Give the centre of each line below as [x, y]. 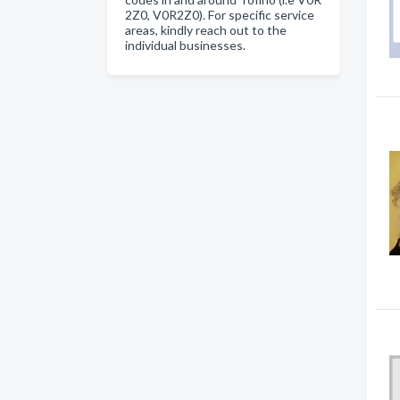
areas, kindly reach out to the [206, 30]
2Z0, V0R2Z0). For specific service [220, 15]
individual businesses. [185, 45]
